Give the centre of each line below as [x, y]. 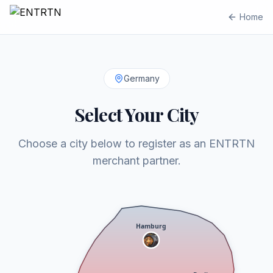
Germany [141, 78]
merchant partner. [136, 161]
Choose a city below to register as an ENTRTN [136, 144]
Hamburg [151, 226]
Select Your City [136, 115]
